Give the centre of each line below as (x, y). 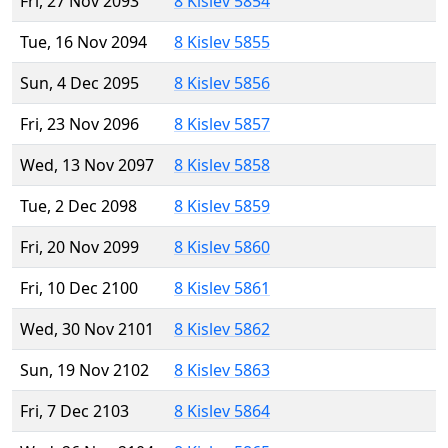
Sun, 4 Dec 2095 (79, 83)
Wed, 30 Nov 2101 (87, 329)
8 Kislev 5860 (222, 247)
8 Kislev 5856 (222, 83)
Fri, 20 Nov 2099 (79, 247)
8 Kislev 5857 (222, 124)
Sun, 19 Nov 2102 (84, 370)
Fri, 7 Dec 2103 (74, 411)
